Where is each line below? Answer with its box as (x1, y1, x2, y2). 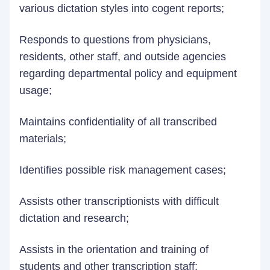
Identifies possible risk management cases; (19, 164, 229, 176)
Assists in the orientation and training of (19, 243, 209, 256)
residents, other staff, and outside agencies (19, 51, 226, 63)
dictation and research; (19, 212, 132, 224)
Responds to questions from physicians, (19, 34, 211, 46)
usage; (19, 84, 55, 96)
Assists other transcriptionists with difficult (19, 195, 219, 207)
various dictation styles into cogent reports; (19, 2, 227, 14)
